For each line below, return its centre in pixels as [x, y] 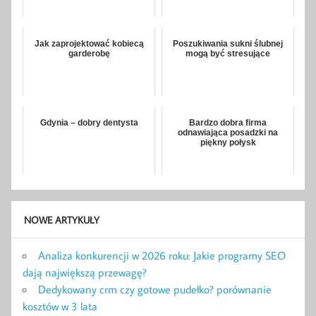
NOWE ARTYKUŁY [61, 220]
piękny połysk [228, 143]
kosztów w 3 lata [60, 306]
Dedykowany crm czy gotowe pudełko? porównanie [155, 290]
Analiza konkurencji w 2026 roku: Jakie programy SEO [162, 256]
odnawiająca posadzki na [228, 133]
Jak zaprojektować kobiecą [89, 44]
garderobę [89, 54]
